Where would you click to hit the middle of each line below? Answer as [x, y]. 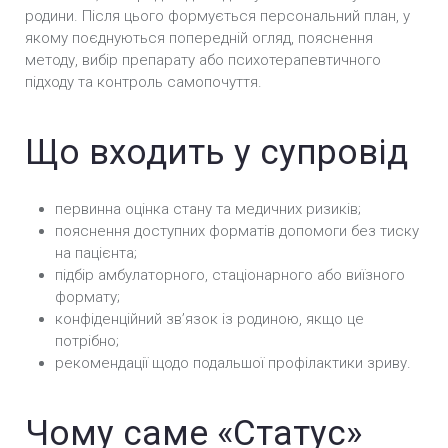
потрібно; [87, 340]
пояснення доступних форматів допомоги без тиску [237, 230]
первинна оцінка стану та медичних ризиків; [208, 208]
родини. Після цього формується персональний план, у [217, 15]
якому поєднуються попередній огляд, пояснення [199, 37]
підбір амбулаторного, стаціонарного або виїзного [230, 274]
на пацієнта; [96, 252]
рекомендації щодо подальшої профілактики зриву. [233, 362]
